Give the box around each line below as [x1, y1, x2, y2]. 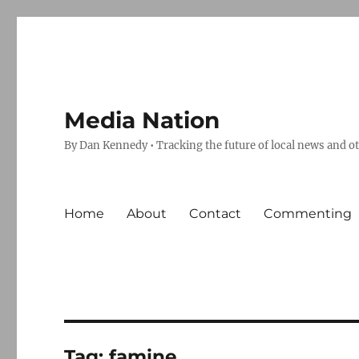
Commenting [264, 205, 353, 221]
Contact [189, 205, 242, 221]
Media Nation [64, 107, 220, 134]
